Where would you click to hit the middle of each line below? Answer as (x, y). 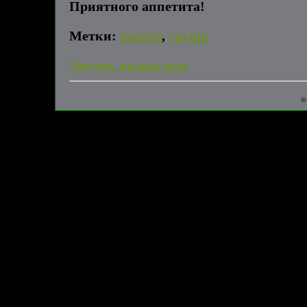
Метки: (93, 36)
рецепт (141, 36)
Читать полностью (128, 65)
